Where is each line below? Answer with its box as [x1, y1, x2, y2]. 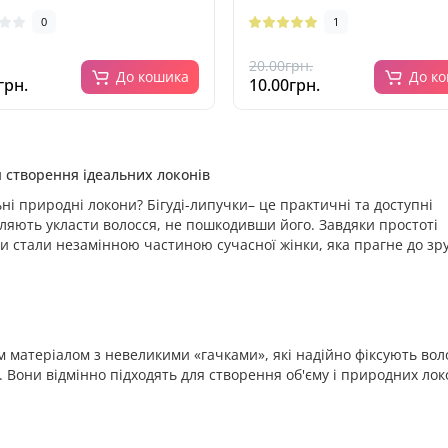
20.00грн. [249, 56, 313, 75]
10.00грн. [249, 74, 320, 96]
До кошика [116, 67, 189, 86]
